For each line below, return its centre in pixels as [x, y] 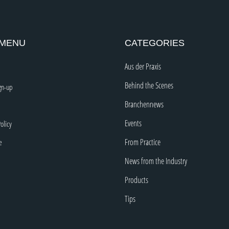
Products [136, 180]
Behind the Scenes [149, 86]
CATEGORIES [155, 43]
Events [133, 123]
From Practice [143, 142]
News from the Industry [156, 161]
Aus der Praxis [143, 67]
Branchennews [144, 105]
